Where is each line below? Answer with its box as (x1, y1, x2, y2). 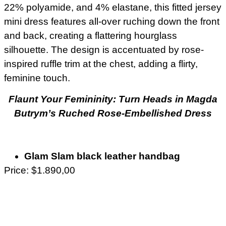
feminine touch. (4, 72, 70, 83)
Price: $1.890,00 (4, 164, 75, 176)
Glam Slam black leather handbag (24, 150, 180, 161)
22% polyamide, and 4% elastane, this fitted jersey (4, 2, 221, 13)
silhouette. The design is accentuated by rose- (4, 44, 204, 55)
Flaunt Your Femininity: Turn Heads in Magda (9, 94, 217, 105)
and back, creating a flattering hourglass (4, 30, 177, 41)
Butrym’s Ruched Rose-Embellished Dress (14, 108, 212, 119)
